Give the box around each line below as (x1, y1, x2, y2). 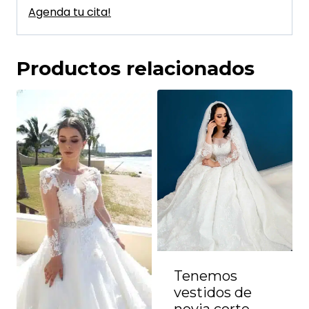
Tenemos (174, 268, 237, 285)
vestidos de (174, 284, 252, 301)
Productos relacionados (17, 57, 255, 81)
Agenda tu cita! (28, 4, 111, 21)
